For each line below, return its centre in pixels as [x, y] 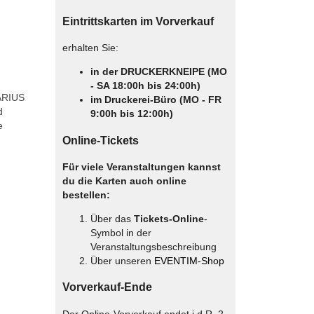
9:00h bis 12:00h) [131, 114]
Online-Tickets [100, 140]
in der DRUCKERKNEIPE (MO [158, 72]
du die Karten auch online [124, 181]
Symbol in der [121, 233]
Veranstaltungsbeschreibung [153, 247]
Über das [112, 219]
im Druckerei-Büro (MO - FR [156, 100]
